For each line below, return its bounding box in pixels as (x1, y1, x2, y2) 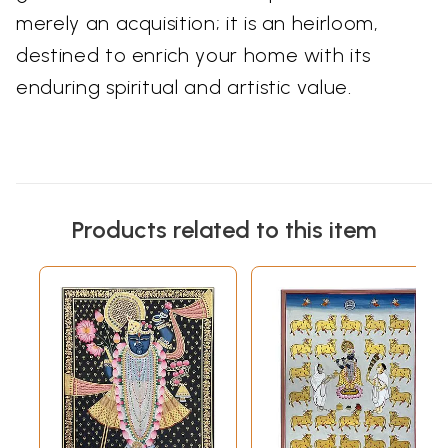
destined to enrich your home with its (16, 42, 372, 67)
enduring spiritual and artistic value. (16, 74, 352, 99)
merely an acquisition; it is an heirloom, (16, 10, 379, 35)
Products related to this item (72, 214, 376, 244)
